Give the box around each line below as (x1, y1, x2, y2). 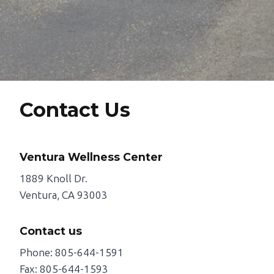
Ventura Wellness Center (20, 150, 163, 164)
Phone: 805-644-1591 (20, 246, 124, 259)
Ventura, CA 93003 (20, 189, 108, 202)
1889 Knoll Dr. (20, 172, 87, 185)
